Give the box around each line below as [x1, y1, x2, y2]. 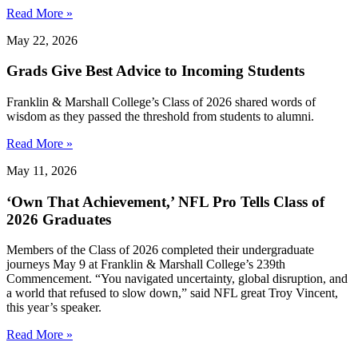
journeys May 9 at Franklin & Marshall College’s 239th [6, 257, 285, 272]
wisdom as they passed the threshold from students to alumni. [6, 109, 314, 123]
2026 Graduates [6, 210, 111, 228]
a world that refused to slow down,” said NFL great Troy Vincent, [6, 286, 338, 300]
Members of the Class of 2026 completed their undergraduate [6, 243, 314, 257]
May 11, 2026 [6, 164, 77, 177]
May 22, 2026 [6, 33, 78, 47]
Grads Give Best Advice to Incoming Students [6, 62, 304, 80]
